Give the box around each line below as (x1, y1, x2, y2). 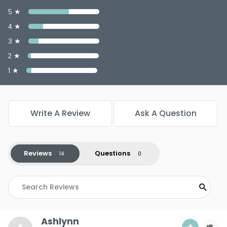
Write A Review (30, 107, 90, 119)
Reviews (23, 148, 52, 158)
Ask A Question (134, 107, 197, 119)
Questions (94, 148, 130, 158)
